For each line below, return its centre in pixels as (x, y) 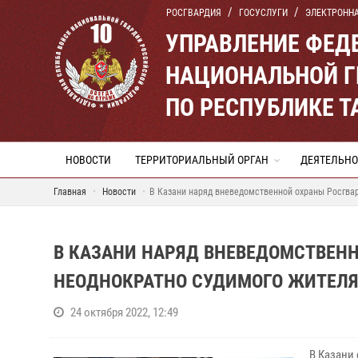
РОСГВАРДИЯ (194, 13)
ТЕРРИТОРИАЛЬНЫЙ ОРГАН (202, 160)
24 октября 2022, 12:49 (124, 312)
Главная (70, 192)
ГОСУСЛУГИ (263, 13)
